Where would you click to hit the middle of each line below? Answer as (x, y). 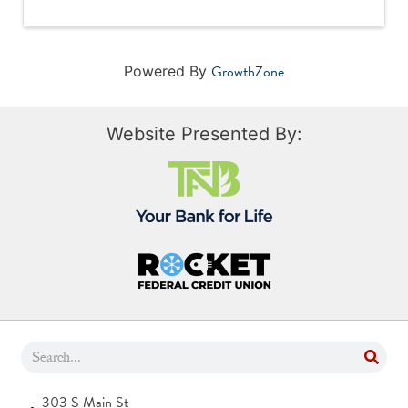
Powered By (168, 71)
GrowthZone (248, 71)
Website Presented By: (204, 133)
